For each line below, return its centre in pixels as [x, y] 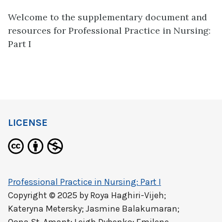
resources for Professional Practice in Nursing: [109, 30]
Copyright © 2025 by [49, 195]
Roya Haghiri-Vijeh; [128, 195]
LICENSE [28, 123]
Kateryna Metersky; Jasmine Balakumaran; [94, 209]
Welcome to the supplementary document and [108, 17]
